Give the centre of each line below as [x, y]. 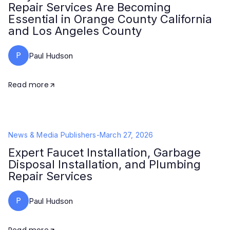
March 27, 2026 [126, 135]
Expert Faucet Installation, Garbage [104, 152]
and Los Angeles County [75, 31]
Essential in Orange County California [110, 19]
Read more [28, 85]
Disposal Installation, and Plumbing [104, 164]
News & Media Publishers [52, 135]
